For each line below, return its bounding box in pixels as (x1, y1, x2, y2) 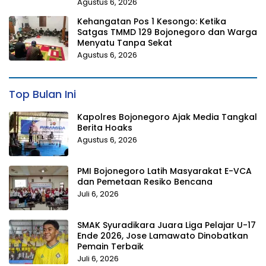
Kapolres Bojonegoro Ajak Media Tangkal (77, 110, 257, 123)
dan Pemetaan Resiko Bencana (77, 175, 213, 188)
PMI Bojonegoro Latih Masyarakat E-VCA (77, 164, 252, 177)
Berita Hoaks (77, 121, 132, 134)
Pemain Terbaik (77, 240, 144, 252)
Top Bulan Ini (9, 86, 76, 102)
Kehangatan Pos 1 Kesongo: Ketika (77, 15, 226, 27)
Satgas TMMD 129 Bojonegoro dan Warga (77, 26, 257, 38)
